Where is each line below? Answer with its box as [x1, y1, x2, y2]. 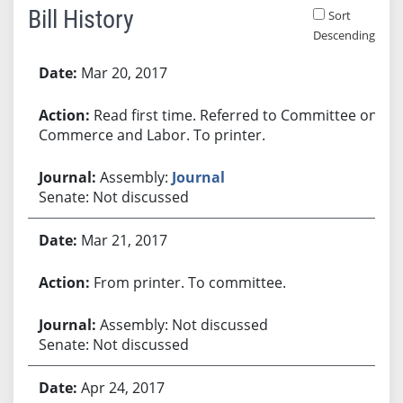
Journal [171, 166, 225, 187]
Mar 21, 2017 [80, 229, 167, 250]
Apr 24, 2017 [80, 377, 165, 398]
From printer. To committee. [93, 272, 286, 292]
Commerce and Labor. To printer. [38, 124, 265, 145]
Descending [312, 26, 375, 43]
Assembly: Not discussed [99, 314, 268, 335]
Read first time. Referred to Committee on [93, 104, 378, 125]
